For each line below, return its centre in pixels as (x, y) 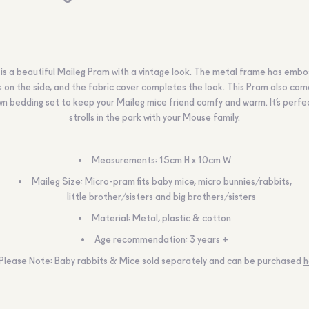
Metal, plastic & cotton (181, 219)
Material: (111, 219)
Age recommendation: (141, 240)
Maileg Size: (57, 182)
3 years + (208, 240)
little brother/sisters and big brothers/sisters (161, 197)
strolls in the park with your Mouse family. (154, 118)
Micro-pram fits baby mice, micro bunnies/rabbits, (187, 182)
